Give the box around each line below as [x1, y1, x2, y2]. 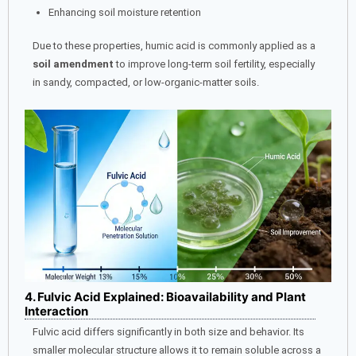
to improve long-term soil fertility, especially [114, 58, 315, 71]
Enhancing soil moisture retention [48, 6, 201, 18]
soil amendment [33, 58, 114, 71]
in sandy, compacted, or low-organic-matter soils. [33, 76, 259, 89]
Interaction [25, 304, 88, 319]
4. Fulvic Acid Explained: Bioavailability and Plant [25, 289, 306, 305]
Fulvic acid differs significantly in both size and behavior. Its [33, 326, 304, 339]
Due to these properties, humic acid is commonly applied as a [33, 40, 315, 52]
